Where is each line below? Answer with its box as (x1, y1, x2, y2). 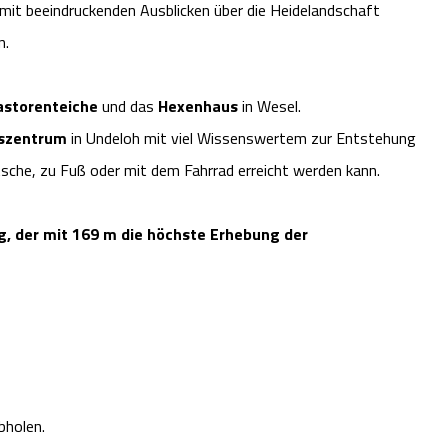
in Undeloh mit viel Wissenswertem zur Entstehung (71, 126, 416, 151)
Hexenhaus (158, 94, 238, 119)
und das (98, 94, 158, 119)
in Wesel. (238, 94, 301, 119)
